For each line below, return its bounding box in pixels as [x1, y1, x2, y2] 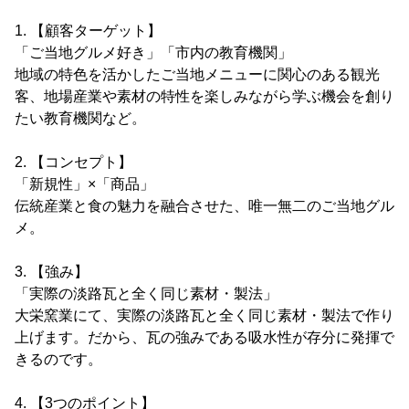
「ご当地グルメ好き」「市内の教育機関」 [15, 44, 292, 60]
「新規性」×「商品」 [15, 175, 154, 192]
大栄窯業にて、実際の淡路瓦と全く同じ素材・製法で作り [15, 307, 394, 323]
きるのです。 [15, 351, 102, 367]
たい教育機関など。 [15, 110, 146, 126]
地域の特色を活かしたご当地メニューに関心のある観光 [15, 66, 380, 82]
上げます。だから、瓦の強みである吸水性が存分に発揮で [15, 329, 394, 345]
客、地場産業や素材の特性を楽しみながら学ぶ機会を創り [15, 88, 394, 104]
